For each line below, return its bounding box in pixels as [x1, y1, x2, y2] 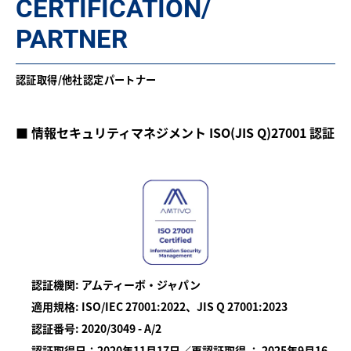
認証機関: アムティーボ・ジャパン [31, 277, 201, 293]
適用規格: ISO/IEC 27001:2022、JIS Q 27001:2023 [31, 299, 288, 315]
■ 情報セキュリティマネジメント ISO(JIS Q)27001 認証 [16, 123, 335, 143]
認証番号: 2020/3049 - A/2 [31, 320, 161, 337]
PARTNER [16, 24, 128, 55]
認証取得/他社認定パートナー [16, 72, 157, 88]
